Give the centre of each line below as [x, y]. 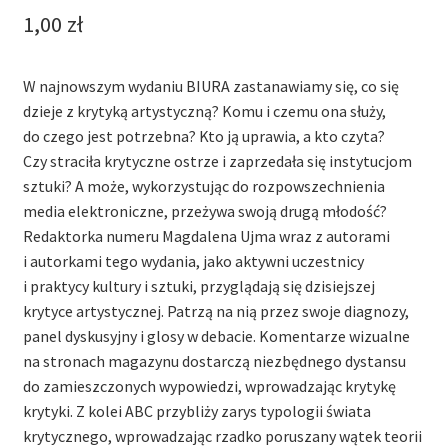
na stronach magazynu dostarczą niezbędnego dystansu [214, 361]
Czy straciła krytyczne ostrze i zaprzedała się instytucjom [217, 161]
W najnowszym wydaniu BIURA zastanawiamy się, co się [210, 86]
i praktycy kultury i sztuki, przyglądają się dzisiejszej [198, 286]
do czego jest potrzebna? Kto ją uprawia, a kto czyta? [203, 136]
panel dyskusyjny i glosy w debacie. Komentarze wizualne [216, 336]
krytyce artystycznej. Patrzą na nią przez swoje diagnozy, [215, 311]
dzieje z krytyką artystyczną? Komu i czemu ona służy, [204, 111]
